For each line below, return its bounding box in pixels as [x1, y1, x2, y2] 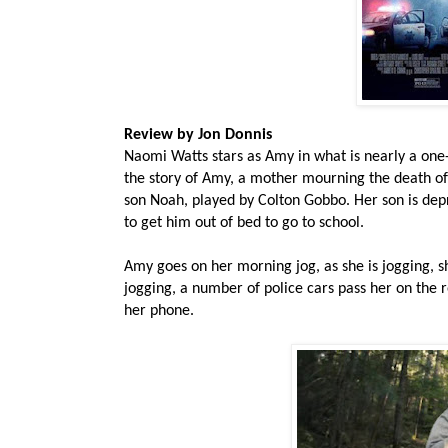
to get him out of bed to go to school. [124, 215, 368, 232]
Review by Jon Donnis [124, 127, 272, 144]
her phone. [124, 303, 194, 320]
